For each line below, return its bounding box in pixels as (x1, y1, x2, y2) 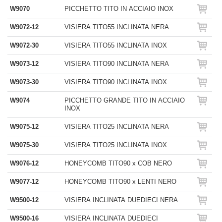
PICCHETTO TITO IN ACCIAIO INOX (64, 5, 173, 12)
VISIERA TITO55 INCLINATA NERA (64, 23, 169, 31)
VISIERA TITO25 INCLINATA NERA (64, 123, 169, 130)
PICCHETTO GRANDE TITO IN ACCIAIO (64, 97, 185, 104)
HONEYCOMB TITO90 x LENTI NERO (64, 178, 176, 185)
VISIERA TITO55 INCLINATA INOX (64, 42, 167, 49)
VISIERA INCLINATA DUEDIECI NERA (64, 196, 178, 204)
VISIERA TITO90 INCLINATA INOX (64, 78, 167, 86)
